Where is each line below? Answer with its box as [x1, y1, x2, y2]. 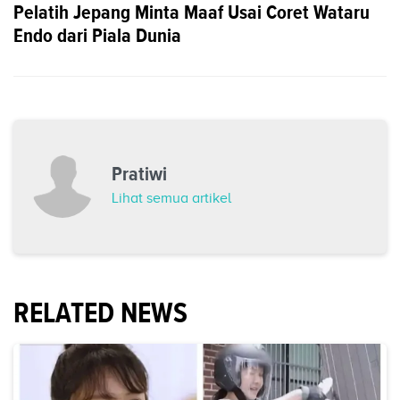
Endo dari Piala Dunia [13, 21, 181, 49]
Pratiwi [112, 159, 167, 187]
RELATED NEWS [13, 291, 187, 333]
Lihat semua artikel [112, 189, 231, 206]
